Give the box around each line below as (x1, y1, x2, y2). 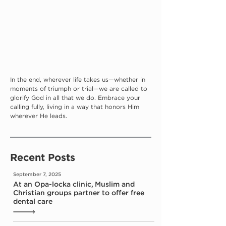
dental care (13, 198, 52, 206)
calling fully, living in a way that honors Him (10, 104, 141, 110)
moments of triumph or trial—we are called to (10, 86, 149, 92)
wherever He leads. (10, 113, 67, 120)
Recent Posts (10, 153, 75, 163)
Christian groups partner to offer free (13, 190, 144, 197)
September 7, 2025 (13, 172, 61, 178)
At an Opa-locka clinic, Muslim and (13, 181, 135, 189)
